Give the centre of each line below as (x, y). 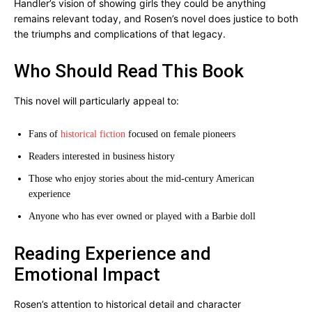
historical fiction (93, 134)
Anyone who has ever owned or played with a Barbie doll (142, 216)
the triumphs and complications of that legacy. (120, 34)
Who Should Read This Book (129, 71)
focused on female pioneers (180, 134)
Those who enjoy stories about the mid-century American (141, 179)
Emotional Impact (87, 274)
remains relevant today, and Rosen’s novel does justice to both (156, 18)
